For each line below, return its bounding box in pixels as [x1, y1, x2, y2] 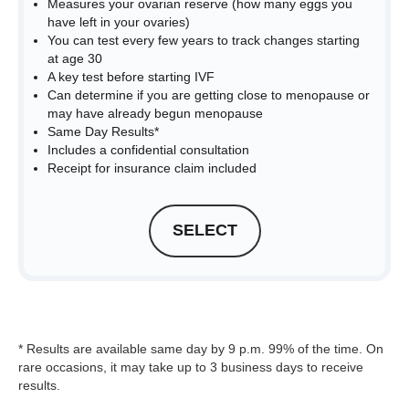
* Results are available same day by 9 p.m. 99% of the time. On [18, 341, 383, 356]
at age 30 [47, 50, 102, 66]
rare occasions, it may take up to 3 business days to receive [18, 359, 363, 374]
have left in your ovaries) [47, 14, 190, 29]
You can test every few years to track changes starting [47, 32, 360, 47]
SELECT [172, 221, 237, 239]
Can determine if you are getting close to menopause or [47, 87, 370, 102]
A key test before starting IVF [47, 68, 215, 84]
